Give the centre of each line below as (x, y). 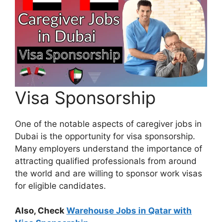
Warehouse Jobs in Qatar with (129, 211)
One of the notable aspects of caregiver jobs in (108, 124)
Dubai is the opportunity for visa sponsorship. (105, 136)
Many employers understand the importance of (109, 148)
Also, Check (41, 211)
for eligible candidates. (60, 186)
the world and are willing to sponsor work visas (109, 173)
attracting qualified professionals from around (106, 161)
